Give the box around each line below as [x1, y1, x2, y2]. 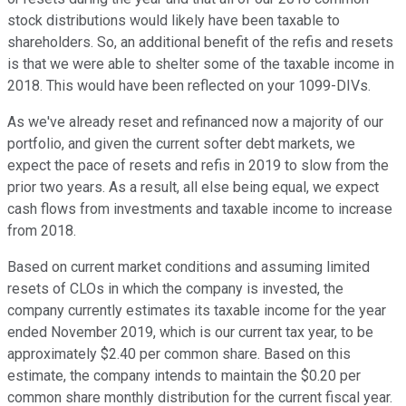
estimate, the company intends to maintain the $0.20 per [7, 367, 361, 385]
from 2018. [7, 222, 76, 240]
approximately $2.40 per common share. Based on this [7, 345, 351, 363]
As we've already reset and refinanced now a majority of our [7, 113, 383, 131]
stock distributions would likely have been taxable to [7, 12, 340, 30]
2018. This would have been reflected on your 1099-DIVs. [7, 77, 371, 95]
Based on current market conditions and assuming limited [7, 258, 370, 276]
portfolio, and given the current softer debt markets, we [7, 135, 355, 153]
